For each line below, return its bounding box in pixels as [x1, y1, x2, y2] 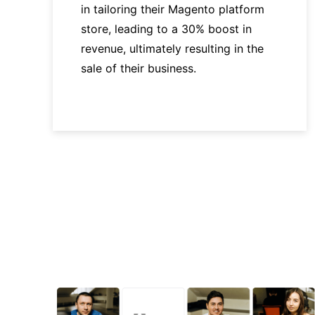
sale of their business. [80, 60, 196, 75]
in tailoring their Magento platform [80, 1, 264, 16]
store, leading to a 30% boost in [80, 21, 252, 36]
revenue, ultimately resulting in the [80, 41, 264, 56]
